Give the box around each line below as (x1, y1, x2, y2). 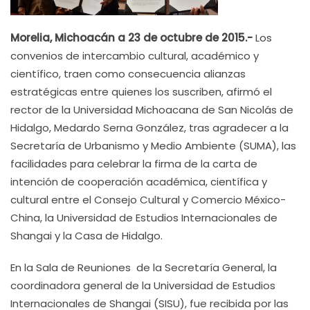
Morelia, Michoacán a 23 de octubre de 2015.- (10, 30, 255, 45)
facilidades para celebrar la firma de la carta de (10, 156, 257, 171)
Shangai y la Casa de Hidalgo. (10, 228, 163, 243)
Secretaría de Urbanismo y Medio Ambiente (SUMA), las (10, 138, 296, 153)
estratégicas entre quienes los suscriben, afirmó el (10, 84, 272, 99)
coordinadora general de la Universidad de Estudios (10, 278, 275, 293)
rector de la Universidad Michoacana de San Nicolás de (10, 102, 293, 117)
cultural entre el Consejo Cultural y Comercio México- (10, 192, 286, 207)
